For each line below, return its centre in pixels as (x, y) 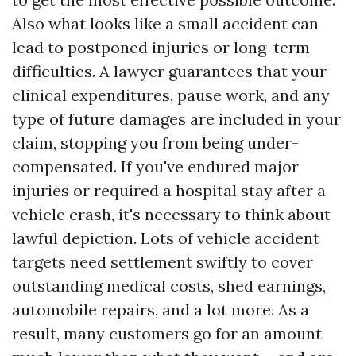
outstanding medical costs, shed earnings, (169, 286)
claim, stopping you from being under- (155, 143)
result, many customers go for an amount (167, 333)
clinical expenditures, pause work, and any (171, 95)
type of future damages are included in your (176, 119)
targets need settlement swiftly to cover (163, 262)
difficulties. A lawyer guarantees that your (169, 71)
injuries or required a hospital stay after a (169, 190)
